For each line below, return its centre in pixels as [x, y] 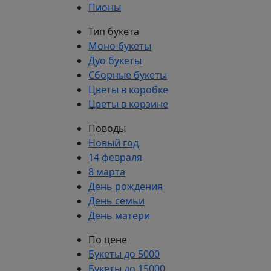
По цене [108, 240]
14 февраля [115, 157]
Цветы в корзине [128, 104]
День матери [119, 215]
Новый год [113, 143]
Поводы [107, 128]
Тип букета [114, 31]
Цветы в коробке [128, 90]
